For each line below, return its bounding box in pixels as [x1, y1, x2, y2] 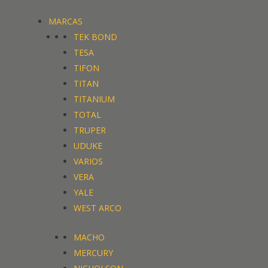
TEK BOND [74, 31, 118, 43]
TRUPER [74, 124, 106, 136]
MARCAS [48, 16, 83, 28]
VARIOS [74, 156, 103, 167]
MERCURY [74, 247, 114, 259]
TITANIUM [74, 93, 115, 105]
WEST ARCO [74, 202, 122, 214]
